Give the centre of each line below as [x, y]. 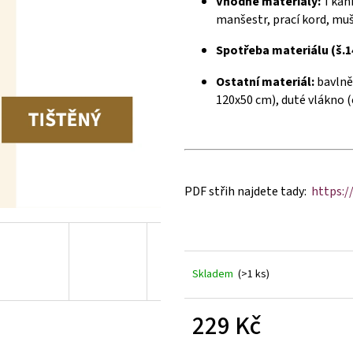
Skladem [214, 275]
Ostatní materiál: [266, 82]
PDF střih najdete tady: [248, 192]
